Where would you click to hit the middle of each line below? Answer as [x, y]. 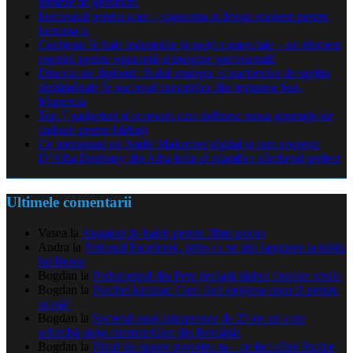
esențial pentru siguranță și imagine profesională [156, 59]
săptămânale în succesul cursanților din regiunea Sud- [170, 87]
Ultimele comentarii [69, 203]
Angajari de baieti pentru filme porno [173, 232]
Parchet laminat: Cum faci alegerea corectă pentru [215, 289]
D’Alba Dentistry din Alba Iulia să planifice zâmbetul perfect [189, 158]
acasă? [54, 303]
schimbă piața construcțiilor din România [139, 332]
